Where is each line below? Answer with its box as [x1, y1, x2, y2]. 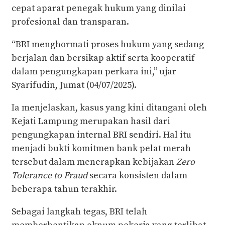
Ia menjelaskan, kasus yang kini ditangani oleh [12, 101, 207, 114]
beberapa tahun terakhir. [12, 183, 117, 195]
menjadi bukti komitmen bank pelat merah [12, 142, 191, 154]
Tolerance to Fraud [12, 169, 87, 181]
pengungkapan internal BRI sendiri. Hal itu [12, 129, 191, 141]
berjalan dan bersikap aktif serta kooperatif [12, 52, 195, 64]
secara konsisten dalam [87, 169, 187, 181]
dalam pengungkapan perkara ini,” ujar [12, 65, 176, 77]
